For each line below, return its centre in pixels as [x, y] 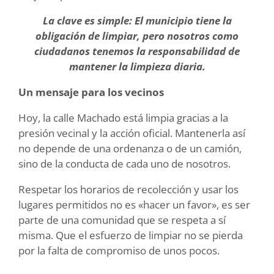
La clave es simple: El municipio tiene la [137, 21]
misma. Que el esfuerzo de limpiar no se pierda [131, 235]
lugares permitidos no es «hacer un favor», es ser [134, 205]
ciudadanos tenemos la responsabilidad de [137, 51]
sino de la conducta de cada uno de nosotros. [124, 164]
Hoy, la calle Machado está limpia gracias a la [123, 118]
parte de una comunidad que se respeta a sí [122, 220]
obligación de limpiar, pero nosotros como [137, 36]
